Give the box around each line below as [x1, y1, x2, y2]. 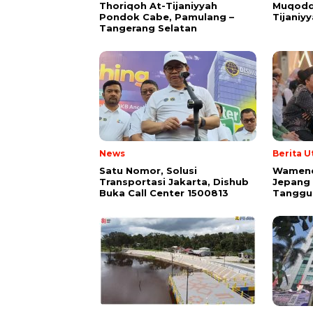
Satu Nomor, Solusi [99, 164, 197, 176]
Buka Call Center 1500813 [99, 187, 228, 198]
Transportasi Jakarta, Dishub [99, 175, 249, 187]
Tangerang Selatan [99, 22, 197, 34]
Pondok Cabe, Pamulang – [99, 10, 234, 22]
